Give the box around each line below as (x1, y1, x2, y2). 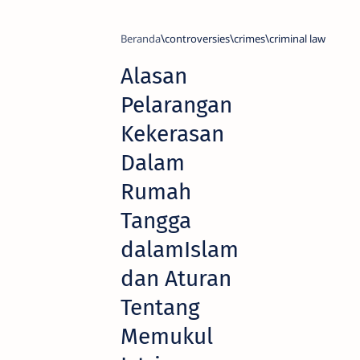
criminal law (269, 31, 325, 47)
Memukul (121, 323, 213, 350)
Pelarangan (121, 92, 232, 119)
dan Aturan (121, 265, 231, 292)
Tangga (121, 207, 191, 235)
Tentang (121, 294, 200, 321)
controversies (165, 31, 230, 47)
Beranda (121, 31, 161, 47)
